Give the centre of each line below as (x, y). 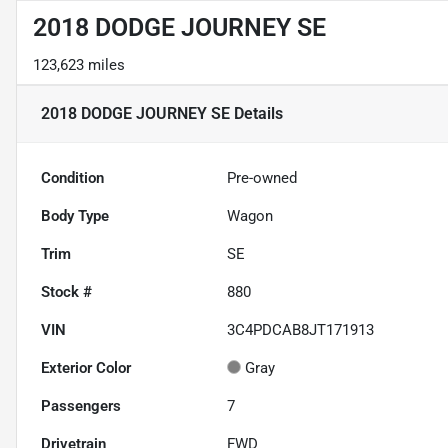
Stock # (66, 292)
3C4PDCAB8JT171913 (301, 330)
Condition (72, 178)
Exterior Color (86, 368)
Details (256, 114)
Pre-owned (262, 178)
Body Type (75, 216)
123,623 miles (79, 65)
